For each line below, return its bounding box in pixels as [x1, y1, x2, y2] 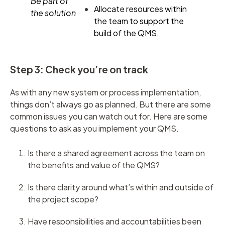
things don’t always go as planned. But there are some [10, 99, 211, 110]
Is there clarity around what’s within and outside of [28, 182, 213, 193]
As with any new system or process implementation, [10, 87, 201, 98]
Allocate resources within [94, 3, 187, 14]
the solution [31, 7, 76, 18]
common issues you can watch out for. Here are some [10, 111, 207, 122]
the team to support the [94, 15, 184, 26]
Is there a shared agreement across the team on [28, 148, 205, 159]
